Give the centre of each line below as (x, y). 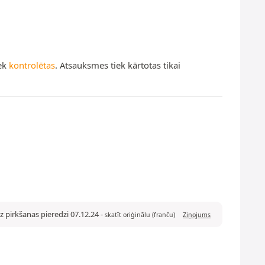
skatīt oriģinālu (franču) (140, 214)
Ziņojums (197, 214)
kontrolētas (32, 65)
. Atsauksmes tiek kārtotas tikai (118, 65)
